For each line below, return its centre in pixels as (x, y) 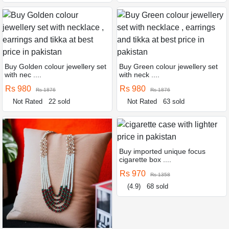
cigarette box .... (145, 159)
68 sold (158, 186)
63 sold (174, 101)
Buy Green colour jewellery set (168, 66)
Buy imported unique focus (162, 151)
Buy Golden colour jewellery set (55, 66)
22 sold (60, 101)
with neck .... (139, 74)
